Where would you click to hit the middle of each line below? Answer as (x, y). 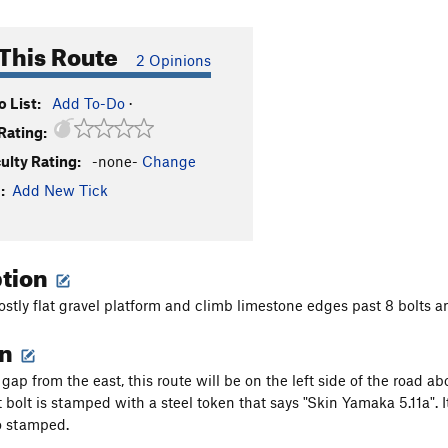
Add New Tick (60, 190)
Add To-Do (88, 103)
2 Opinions (173, 60)
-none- (115, 161)
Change (169, 161)
